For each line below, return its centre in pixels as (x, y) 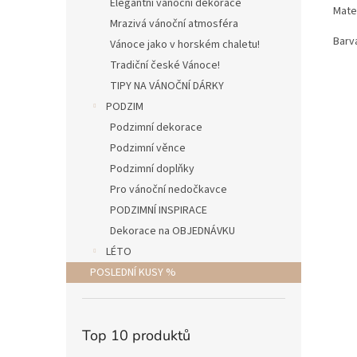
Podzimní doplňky (152, 169)
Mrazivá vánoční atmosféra (174, 24)
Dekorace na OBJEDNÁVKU (173, 231)
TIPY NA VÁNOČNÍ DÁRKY (167, 86)
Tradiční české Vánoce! (165, 65)
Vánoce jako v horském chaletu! (185, 45)
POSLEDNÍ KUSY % (133, 273)
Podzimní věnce (148, 148)
